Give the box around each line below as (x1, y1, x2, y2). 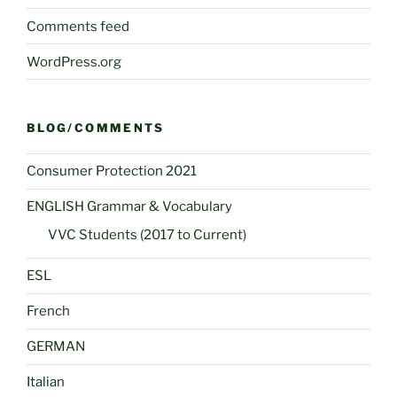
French (27, 303, 70, 320)
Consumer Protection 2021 (27, 163, 197, 180)
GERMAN (27, 339, 85, 355)
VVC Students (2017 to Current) (48, 226, 246, 243)
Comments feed (27, 18, 129, 35)
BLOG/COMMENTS (27, 121, 165, 136)
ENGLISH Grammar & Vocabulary (27, 198, 232, 215)
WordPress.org (27, 53, 121, 70)
